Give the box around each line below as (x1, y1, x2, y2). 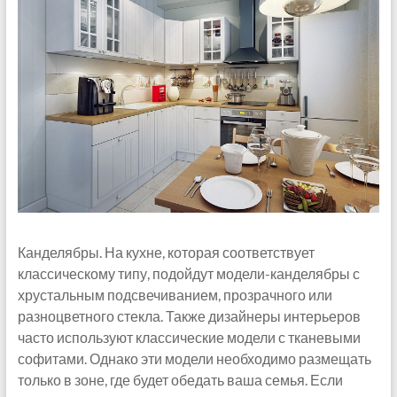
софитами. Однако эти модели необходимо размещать (17, 350, 371, 368)
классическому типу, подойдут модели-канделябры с (17, 265, 360, 283)
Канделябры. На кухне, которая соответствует (17, 244, 315, 261)
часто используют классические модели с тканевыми (17, 329, 361, 346)
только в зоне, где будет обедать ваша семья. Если (17, 371, 343, 389)
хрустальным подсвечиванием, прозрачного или (17, 286, 332, 304)
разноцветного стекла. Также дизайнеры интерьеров (17, 307, 361, 325)
